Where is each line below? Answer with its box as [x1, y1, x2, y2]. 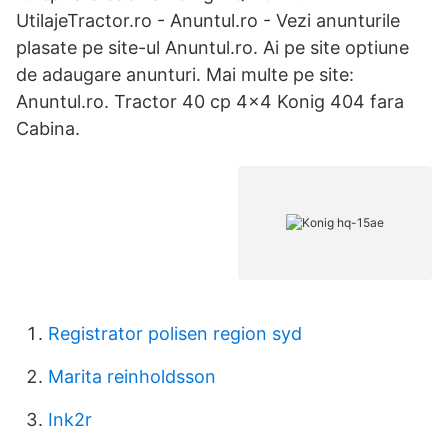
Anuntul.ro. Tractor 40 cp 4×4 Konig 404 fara [16, 91, 404, 112]
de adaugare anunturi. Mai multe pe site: [16, 64, 354, 85]
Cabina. [16, 118, 80, 139]
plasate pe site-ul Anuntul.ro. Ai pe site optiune [16, 37, 409, 58]
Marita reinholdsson [48, 366, 216, 387]
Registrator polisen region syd [48, 323, 302, 344]
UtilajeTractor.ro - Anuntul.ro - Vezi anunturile [16, 10, 400, 31]
